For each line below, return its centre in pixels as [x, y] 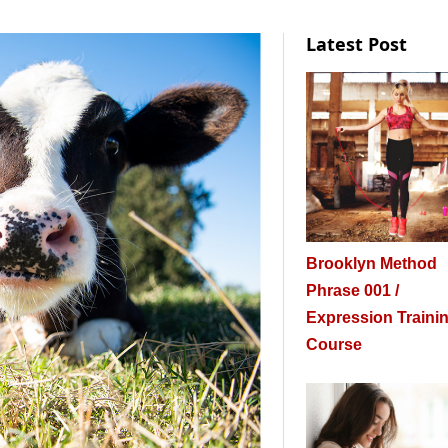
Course [334, 344]
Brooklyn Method [372, 263]
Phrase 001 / [353, 290]
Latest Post [357, 44]
